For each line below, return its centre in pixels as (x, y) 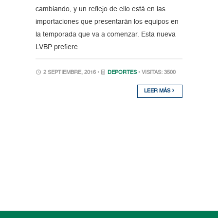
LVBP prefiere (56, 47)
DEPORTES (122, 73)
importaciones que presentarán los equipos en (107, 22)
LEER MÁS (158, 91)
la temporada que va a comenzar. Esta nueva (105, 35)
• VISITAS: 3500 (157, 73)
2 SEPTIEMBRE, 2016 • (71, 73)
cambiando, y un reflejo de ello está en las (100, 9)
